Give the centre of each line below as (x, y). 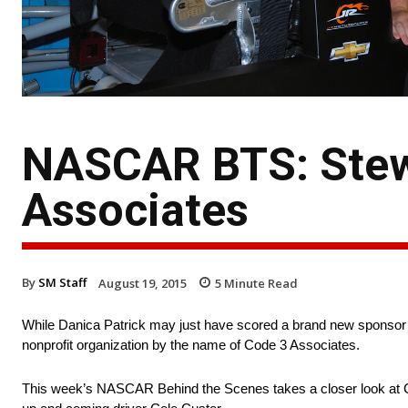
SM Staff (62, 282)
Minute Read (260, 283)
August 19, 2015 (143, 283)
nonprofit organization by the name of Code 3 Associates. (191, 345)
